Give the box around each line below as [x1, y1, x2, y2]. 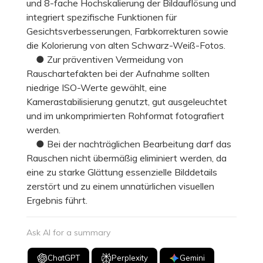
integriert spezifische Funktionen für [26, 11, 177, 23]
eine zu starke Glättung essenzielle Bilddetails [26, 166, 217, 178]
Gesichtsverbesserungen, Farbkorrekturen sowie [26, 25, 228, 37]
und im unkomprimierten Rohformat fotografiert [26, 109, 224, 122]
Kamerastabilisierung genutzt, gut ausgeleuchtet [26, 95, 227, 107]
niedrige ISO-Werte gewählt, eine [26, 81, 167, 93]
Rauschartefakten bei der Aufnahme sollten [26, 67, 210, 79]
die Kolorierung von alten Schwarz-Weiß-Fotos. [26, 39, 225, 51]
